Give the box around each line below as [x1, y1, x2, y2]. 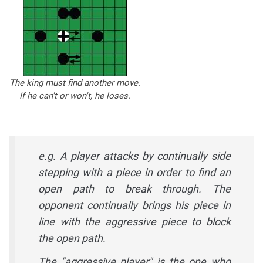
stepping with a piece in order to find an [38, 166, 231, 178]
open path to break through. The [38, 182, 231, 195]
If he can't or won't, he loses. [19, 90, 130, 101]
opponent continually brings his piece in [38, 198, 231, 211]
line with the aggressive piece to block [38, 215, 231, 228]
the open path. [38, 231, 106, 244]
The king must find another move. [9, 77, 140, 88]
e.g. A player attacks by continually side [38, 149, 231, 162]
